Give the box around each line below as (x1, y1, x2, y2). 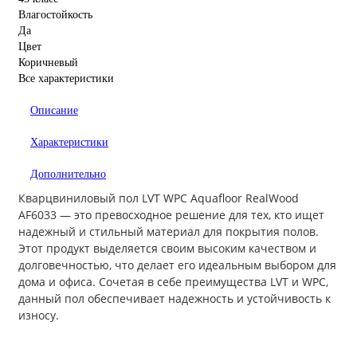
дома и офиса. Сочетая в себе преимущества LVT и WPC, (18, 274, 328, 290)
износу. (18, 308, 59, 324)
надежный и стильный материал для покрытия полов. (18, 224, 319, 240)
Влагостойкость (18, 9, 92, 22)
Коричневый (18, 57, 78, 69)
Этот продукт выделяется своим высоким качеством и (18, 241, 316, 257)
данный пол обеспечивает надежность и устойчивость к (18, 291, 331, 307)
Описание (30, 104, 78, 117)
